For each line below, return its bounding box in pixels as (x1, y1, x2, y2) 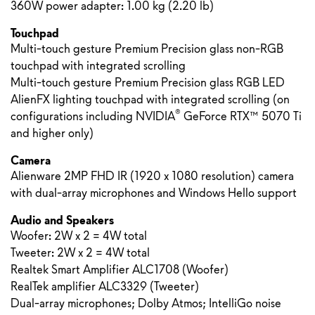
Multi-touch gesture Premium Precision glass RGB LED (11, 75, 285, 91)
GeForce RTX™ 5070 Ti (181, 108, 302, 124)
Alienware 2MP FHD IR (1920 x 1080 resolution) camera (11, 168, 294, 184)
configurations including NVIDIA (11, 108, 175, 124)
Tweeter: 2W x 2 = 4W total (11, 245, 150, 261)
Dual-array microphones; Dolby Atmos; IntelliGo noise (11, 295, 281, 311)
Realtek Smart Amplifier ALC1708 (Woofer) (11, 262, 229, 278)
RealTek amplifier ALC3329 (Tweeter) (11, 278, 199, 295)
